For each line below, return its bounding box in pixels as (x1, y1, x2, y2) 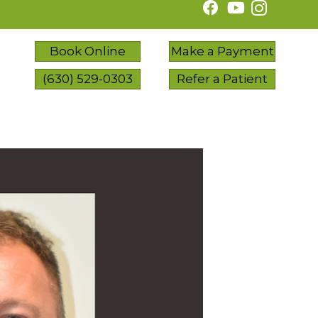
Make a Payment (170, 44, 274, 59)
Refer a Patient (177, 72, 268, 87)
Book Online (50, 44, 126, 59)
